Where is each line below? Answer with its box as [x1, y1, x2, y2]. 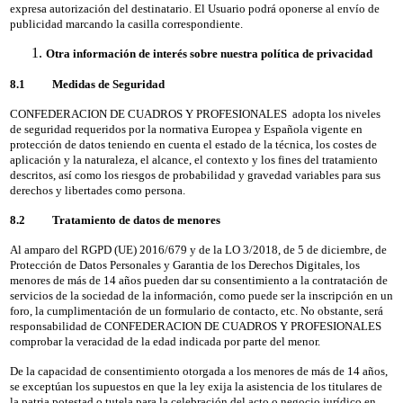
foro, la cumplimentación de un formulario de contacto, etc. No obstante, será [9, 303, 383, 318]
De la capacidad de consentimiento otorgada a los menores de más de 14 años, [9, 363, 388, 378]
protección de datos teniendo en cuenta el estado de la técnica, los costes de [9, 137, 377, 151]
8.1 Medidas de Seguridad [9, 76, 165, 91]
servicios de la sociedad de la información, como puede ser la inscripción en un [9, 288, 393, 302]
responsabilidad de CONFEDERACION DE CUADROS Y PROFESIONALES [9, 318, 387, 333]
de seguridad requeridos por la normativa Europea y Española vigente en [9, 121, 363, 136]
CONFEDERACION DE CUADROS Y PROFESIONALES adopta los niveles [9, 106, 381, 121]
